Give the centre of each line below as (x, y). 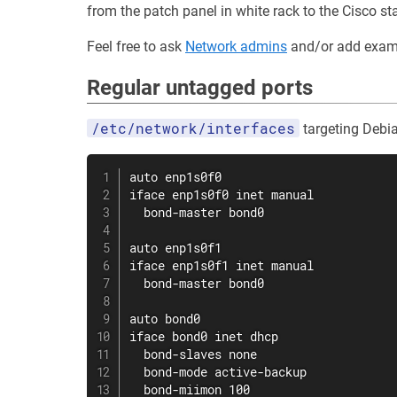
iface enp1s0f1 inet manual (222, 266)
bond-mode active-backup (218, 372)
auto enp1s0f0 (175, 177)
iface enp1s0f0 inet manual (222, 195)
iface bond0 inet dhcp (204, 337)
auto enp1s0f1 (175, 248)
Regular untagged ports (200, 88)
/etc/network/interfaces (193, 128)
